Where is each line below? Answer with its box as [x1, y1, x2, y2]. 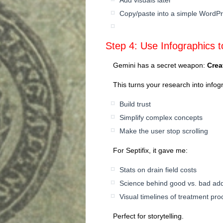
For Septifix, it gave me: [113, 146, 188, 154]
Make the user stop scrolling [119, 126, 208, 135]
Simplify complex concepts [119, 113, 203, 121]
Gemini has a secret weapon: [113, 61, 207, 69]
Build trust [119, 100, 151, 108]
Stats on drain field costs [119, 165, 197, 174]
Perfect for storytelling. [113, 212, 184, 220]
